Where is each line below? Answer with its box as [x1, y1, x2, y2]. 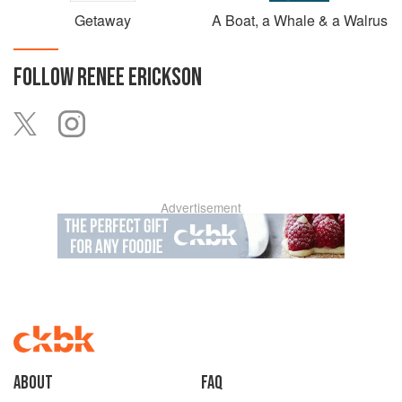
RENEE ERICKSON [77, 63, 202, 92]
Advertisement [161, 198, 241, 216]
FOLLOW [13, 63, 77, 92]
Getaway [74, 10, 131, 31]
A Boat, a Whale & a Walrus [211, 10, 388, 31]
